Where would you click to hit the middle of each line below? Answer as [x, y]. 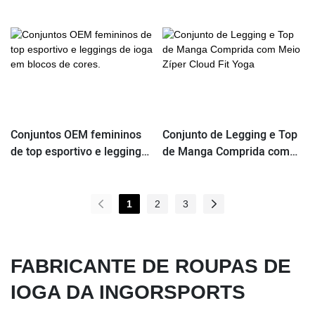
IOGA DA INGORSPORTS [128, 292]
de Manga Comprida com [226, 152]
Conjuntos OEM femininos [76, 135]
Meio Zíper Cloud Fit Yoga [227, 169]
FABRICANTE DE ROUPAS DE [151, 266]
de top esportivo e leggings [79, 152]
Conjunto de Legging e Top [230, 135]
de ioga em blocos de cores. [82, 169]
